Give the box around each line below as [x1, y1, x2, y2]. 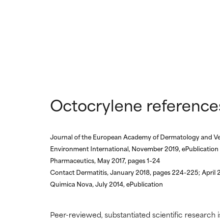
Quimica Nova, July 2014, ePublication [50, 179, 163, 189]
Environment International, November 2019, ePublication [50, 143, 219, 154]
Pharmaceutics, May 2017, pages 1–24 [50, 155, 160, 165]
